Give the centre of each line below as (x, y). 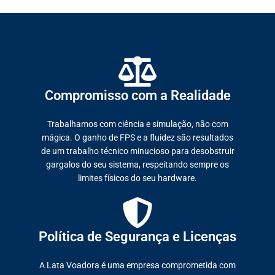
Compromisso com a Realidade (137, 95)
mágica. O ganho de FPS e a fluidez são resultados (137, 137)
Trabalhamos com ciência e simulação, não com (137, 124)
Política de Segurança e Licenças (137, 237)
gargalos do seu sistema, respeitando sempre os (137, 165)
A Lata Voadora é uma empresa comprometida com (137, 265)
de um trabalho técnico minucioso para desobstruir (137, 151)
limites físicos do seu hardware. (137, 178)
